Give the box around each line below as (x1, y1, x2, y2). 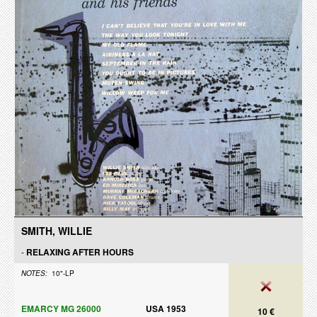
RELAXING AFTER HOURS (26, 246, 134, 258)
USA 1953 (146, 302, 186, 315)
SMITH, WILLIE (21, 224, 92, 238)
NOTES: (21, 268, 47, 278)
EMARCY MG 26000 (21, 302, 101, 315)
